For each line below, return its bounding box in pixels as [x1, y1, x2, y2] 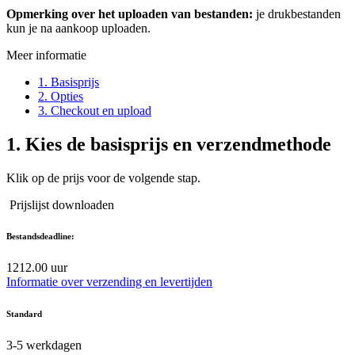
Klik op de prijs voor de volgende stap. [6, 170, 200, 185]
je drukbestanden [256, 6, 341, 21]
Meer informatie [6, 48, 86, 62]
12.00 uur [19, 261, 67, 275]
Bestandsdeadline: [6, 231, 74, 242]
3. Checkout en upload [38, 103, 151, 117]
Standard [6, 309, 42, 319]
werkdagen [26, 338, 82, 353]
